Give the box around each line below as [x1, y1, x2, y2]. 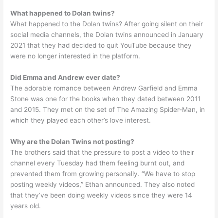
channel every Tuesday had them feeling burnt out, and [10, 159, 185, 167]
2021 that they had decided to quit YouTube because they [10, 41, 192, 49]
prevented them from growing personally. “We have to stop [10, 169, 196, 178]
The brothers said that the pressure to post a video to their [10, 148, 195, 156]
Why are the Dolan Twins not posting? [10, 137, 135, 145]
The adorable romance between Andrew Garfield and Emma [10, 84, 198, 92]
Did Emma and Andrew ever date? [10, 73, 121, 81]
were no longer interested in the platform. [10, 52, 141, 60]
